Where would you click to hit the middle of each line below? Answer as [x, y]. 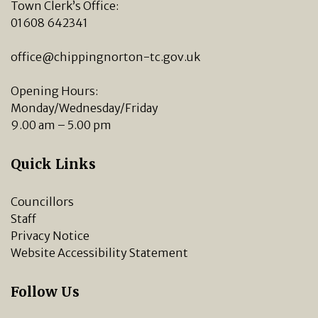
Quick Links [53, 164]
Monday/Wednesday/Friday [84, 108]
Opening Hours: [54, 91]
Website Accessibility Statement [99, 252]
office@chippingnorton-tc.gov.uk [105, 56]
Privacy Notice [50, 235]
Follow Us [45, 291]
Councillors [42, 201]
